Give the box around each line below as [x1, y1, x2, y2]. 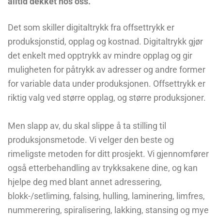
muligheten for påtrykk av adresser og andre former [8, 64, 205, 75]
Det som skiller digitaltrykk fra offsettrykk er [8, 22, 174, 33]
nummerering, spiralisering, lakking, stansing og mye [8, 205, 209, 216]
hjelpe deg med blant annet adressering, [8, 177, 162, 187]
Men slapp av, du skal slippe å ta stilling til [8, 121, 166, 131]
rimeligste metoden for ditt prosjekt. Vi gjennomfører [8, 149, 209, 159]
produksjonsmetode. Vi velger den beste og [8, 135, 174, 145]
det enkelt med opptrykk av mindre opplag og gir [8, 50, 192, 61]
